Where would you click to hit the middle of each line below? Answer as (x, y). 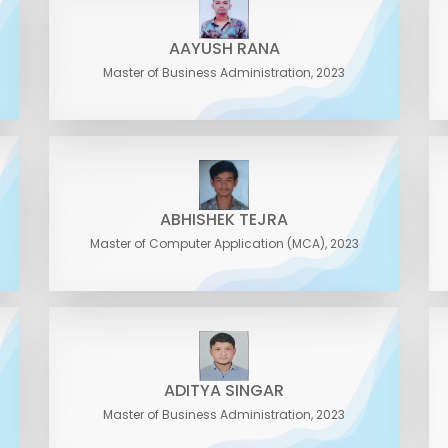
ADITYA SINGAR (224, 390)
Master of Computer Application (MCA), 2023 (224, 243)
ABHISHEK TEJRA (224, 219)
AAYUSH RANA (224, 48)
